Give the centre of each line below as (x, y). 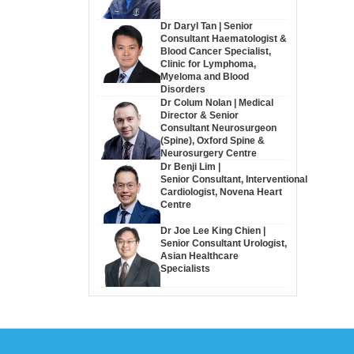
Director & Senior (199, 115)
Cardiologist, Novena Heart (221, 192)
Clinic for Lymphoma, (208, 64)
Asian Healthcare (199, 256)
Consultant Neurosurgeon (218, 128)
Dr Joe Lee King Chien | (213, 230)
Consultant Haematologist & (223, 38)
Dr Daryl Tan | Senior (206, 26)
